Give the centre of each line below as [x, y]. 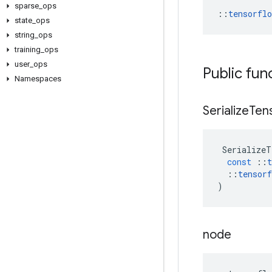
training [28, 49]
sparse [27, 6]
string [25, 35]
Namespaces [38, 79]
